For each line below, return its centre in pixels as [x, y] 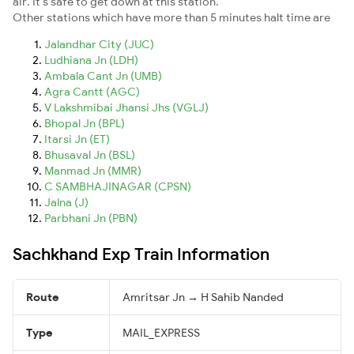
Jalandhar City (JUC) [99, 44]
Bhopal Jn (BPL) [85, 123]
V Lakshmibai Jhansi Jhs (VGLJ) [126, 107]
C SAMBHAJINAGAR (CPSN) [118, 186]
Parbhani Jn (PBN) [91, 218]
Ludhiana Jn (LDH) [91, 60]
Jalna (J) [66, 202]
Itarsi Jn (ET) [77, 139]
